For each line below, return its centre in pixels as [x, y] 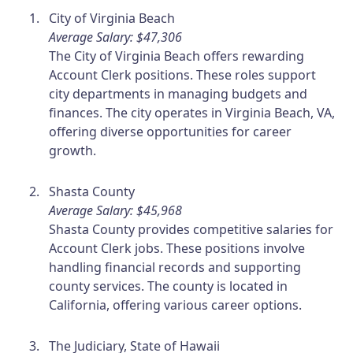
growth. [73, 150]
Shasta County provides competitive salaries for [191, 229]
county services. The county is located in [169, 286]
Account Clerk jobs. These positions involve [177, 248]
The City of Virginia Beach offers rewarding [177, 56]
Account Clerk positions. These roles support [183, 74]
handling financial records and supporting [175, 267]
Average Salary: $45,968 [116, 210]
